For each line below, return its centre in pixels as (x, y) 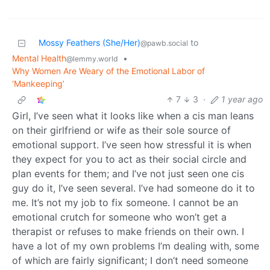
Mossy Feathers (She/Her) (89, 43)
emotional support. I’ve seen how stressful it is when (132, 145)
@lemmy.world (92, 59)
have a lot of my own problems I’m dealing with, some (136, 246)
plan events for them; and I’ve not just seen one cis (128, 174)
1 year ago (242, 99)
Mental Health (39, 58)
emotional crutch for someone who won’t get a (119, 217)
